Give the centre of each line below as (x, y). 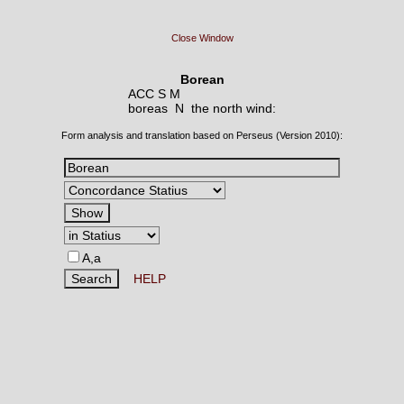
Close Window (202, 38)
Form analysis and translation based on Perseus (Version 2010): (202, 135)
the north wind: (234, 108)
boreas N (160, 108)
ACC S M (154, 94)
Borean (202, 79)
